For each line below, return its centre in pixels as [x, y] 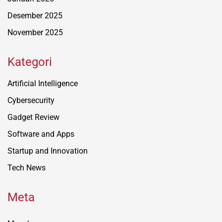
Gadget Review [33, 117]
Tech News [27, 168]
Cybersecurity [31, 101]
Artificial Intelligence [43, 84]
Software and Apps [41, 134]
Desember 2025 [35, 16]
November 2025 [35, 33]
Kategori [30, 62]
